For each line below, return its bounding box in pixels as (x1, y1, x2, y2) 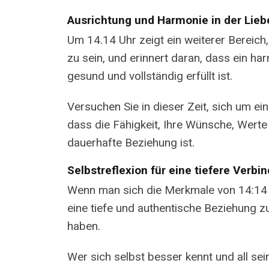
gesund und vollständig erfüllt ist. (67, 69, 232, 83)
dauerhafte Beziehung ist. (67, 136, 195, 150)
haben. (67, 219, 100, 234)
